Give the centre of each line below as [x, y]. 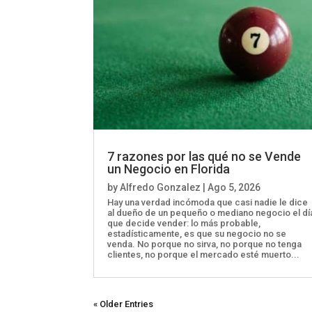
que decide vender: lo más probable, [184, 223]
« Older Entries [124, 304]
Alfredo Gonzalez [161, 187]
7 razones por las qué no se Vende [204, 156]
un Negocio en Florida [169, 169]
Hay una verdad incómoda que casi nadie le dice [208, 202]
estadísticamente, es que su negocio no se [197, 233]
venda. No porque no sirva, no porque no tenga [205, 244]
